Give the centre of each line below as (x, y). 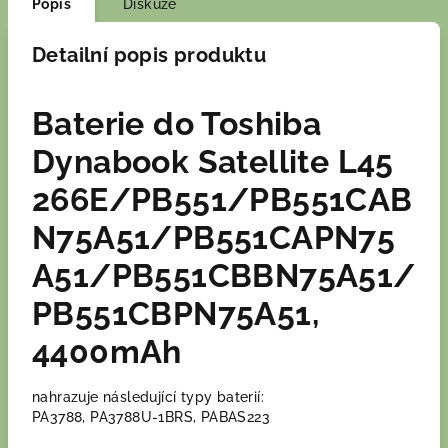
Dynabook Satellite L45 (213, 161)
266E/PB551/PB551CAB (222, 199)
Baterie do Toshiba (177, 123)
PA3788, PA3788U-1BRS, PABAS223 (151, 417)
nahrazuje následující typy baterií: (148, 397)
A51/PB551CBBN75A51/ (224, 275)
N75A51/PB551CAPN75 (214, 237)
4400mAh (107, 351)
